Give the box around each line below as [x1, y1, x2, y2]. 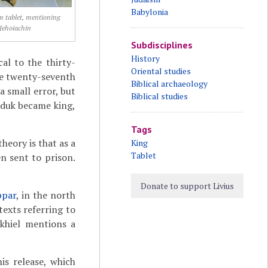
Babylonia [130, 6, 168, 17]
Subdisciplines [130, 39, 193, 51]
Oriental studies [130, 65, 191, 77]
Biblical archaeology [130, 78, 208, 89]
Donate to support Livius [140, 180, 234, 191]
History [130, 53, 160, 64]
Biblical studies [130, 90, 188, 102]
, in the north [16, 188, 75, 202]
